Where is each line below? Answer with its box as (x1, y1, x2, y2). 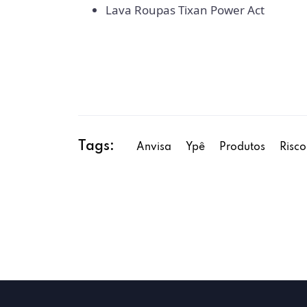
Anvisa (136, 141, 171, 153)
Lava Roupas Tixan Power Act (106, 1, 265, 18)
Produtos (219, 141, 265, 153)
